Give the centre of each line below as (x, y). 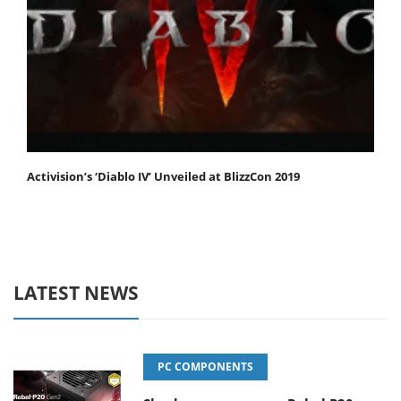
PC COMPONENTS (205, 367)
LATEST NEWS (76, 293)
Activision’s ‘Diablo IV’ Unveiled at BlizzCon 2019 (163, 177)
